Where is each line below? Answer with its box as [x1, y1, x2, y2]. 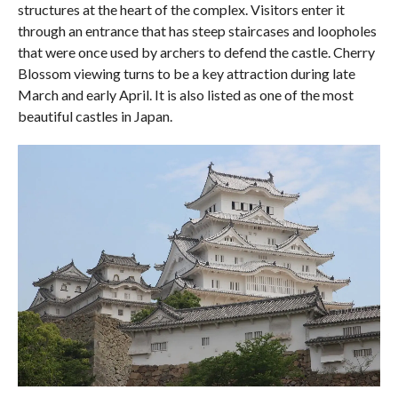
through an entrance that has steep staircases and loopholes [17, 21, 377, 39]
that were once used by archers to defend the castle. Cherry [17, 43, 375, 60]
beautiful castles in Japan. [17, 107, 172, 124]
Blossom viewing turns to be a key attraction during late [17, 64, 355, 82]
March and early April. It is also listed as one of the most [17, 85, 354, 103]
